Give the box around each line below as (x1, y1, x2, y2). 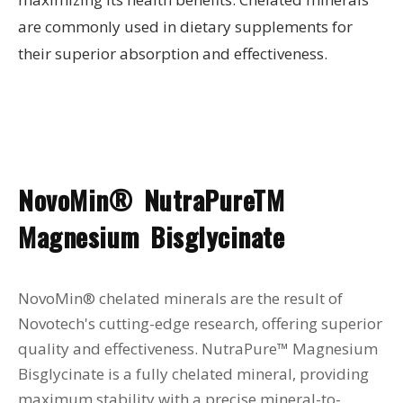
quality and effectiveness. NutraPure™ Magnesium (18, 338, 378, 360)
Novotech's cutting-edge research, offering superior (18, 313, 382, 335)
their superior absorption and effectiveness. (18, 43, 327, 65)
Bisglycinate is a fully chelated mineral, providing (18, 363, 369, 385)
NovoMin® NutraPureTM (18, 180, 284, 219)
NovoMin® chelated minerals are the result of (18, 288, 343, 309)
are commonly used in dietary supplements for (18, 16, 353, 38)
